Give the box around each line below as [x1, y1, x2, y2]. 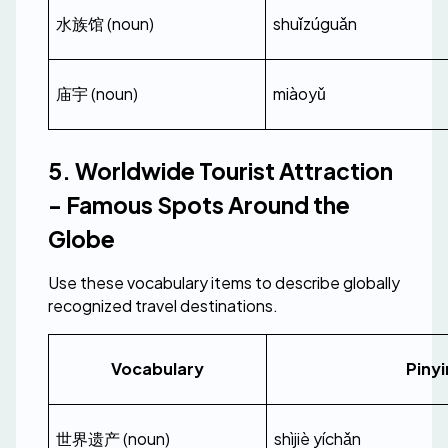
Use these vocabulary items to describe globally [48, 272, 400, 293]
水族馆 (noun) [56, 13, 154, 34]
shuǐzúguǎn [273, 13, 357, 34]
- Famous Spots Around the [48, 190, 350, 219]
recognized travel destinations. [48, 295, 278, 316]
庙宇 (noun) [56, 83, 138, 104]
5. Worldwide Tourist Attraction [48, 156, 393, 185]
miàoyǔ [273, 83, 326, 104]
